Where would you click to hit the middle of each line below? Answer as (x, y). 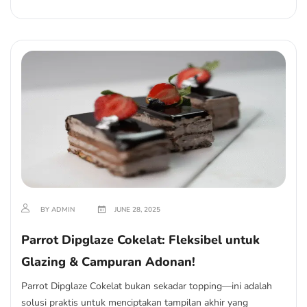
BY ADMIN (58, 210)
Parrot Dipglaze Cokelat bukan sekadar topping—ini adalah (147, 286)
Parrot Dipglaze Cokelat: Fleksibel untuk (140, 240)
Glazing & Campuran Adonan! (108, 262)
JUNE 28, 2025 (136, 210)
